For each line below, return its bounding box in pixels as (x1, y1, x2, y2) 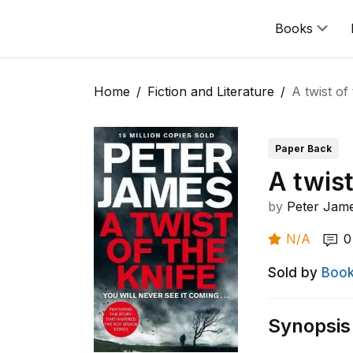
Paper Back (275, 143, 333, 154)
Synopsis (268, 314, 351, 337)
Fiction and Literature (147, 84, 274, 99)
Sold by (268, 265, 318, 281)
